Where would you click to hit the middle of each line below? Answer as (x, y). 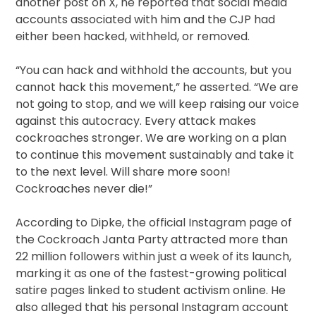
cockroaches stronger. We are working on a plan (151, 138)
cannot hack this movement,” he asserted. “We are (157, 87)
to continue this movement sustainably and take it (155, 155)
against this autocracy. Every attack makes (136, 121)
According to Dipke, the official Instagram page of (154, 223)
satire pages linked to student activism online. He (151, 291)
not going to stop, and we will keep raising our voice (158, 104)
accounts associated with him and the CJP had (146, 20)
